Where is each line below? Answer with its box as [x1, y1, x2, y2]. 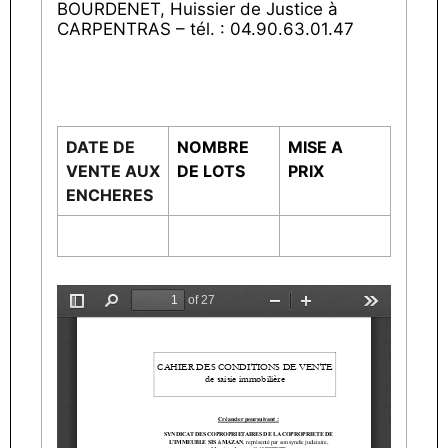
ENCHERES [66, 185, 153, 205]
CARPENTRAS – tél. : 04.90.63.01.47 [57, 19, 354, 39]
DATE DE [66, 137, 135, 157]
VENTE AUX [66, 161, 160, 181]
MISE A [288, 137, 343, 157]
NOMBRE [177, 137, 249, 157]
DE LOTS [177, 161, 245, 181]
